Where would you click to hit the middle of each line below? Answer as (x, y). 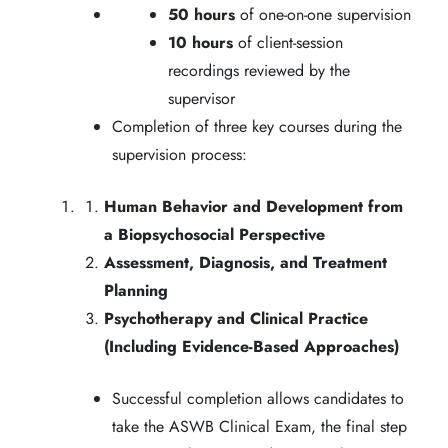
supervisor (201, 98)
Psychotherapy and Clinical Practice (236, 318)
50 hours (201, 14)
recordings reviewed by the (259, 70)
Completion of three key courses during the (257, 126)
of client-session (288, 42)
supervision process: (179, 154)
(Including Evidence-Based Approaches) (251, 346)
